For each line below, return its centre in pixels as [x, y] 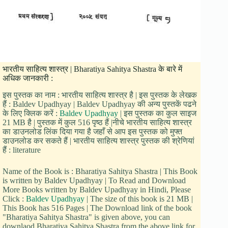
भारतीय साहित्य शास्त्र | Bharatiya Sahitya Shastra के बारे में [92, 69]
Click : [14, 198]
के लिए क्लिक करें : [31, 113]
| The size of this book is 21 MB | [139, 198]
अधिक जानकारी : [28, 78]
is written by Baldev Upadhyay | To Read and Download [94, 180]
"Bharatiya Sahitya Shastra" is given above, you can [86, 217]
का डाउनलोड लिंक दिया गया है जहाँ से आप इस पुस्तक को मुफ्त [92, 131]
